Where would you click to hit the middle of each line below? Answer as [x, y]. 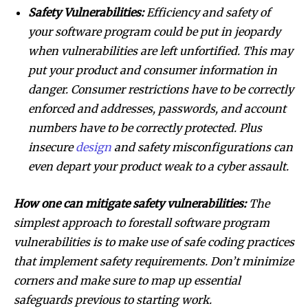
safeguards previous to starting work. [114, 299]
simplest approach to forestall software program [142, 222]
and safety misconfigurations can [202, 147]
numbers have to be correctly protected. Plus [145, 128]
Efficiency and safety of [208, 12]
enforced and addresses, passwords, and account [157, 108]
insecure [52, 147]
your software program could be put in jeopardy [154, 31]
